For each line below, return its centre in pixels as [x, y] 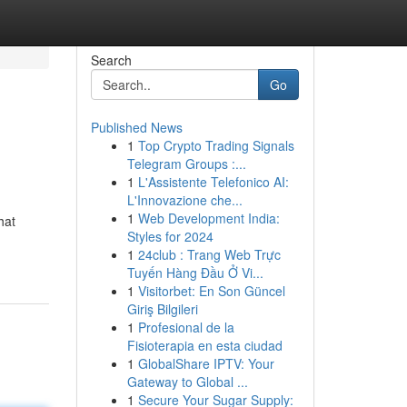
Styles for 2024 [170, 236]
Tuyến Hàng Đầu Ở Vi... [195, 273]
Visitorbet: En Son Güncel [211, 291]
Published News [136, 127]
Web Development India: [208, 218]
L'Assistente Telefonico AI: [213, 182]
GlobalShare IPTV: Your [206, 363]
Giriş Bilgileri [162, 309]
